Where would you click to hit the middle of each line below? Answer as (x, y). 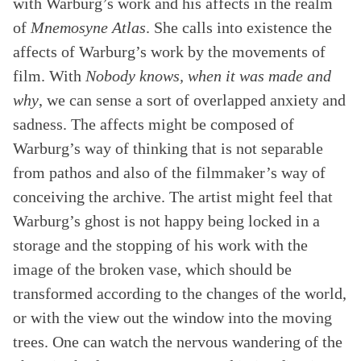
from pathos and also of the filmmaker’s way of (169, 172)
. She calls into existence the (239, 27)
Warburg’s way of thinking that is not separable (168, 148)
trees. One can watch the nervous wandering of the (178, 342)
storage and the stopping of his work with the (160, 245)
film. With (49, 76)
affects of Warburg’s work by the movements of (169, 52)
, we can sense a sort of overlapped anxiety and (192, 100)
